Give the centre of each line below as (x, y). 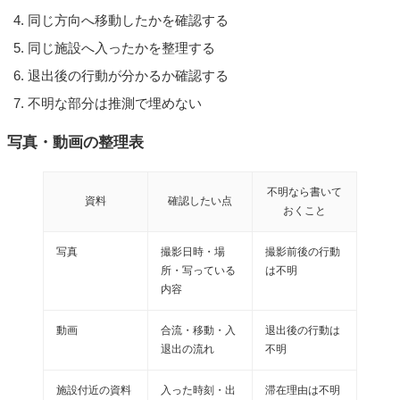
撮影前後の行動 (303, 251)
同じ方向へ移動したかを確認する (128, 20)
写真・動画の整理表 (75, 142)
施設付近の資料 (94, 390)
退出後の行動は (303, 330)
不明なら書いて (304, 192)
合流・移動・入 (198, 330)
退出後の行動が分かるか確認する (128, 75)
